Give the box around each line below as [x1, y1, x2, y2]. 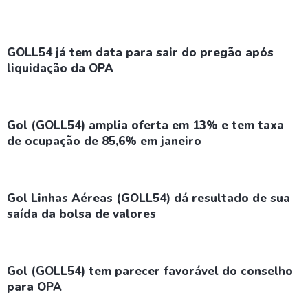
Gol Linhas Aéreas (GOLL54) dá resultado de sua [7, 190, 290, 206]
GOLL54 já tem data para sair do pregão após [7, 45, 274, 60]
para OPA [7, 279, 62, 295]
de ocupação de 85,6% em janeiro [7, 133, 201, 149]
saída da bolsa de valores [7, 206, 156, 222]
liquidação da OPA [7, 60, 113, 76]
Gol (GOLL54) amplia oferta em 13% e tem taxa [7, 118, 284, 133]
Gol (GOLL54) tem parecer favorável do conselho [7, 263, 293, 279]
